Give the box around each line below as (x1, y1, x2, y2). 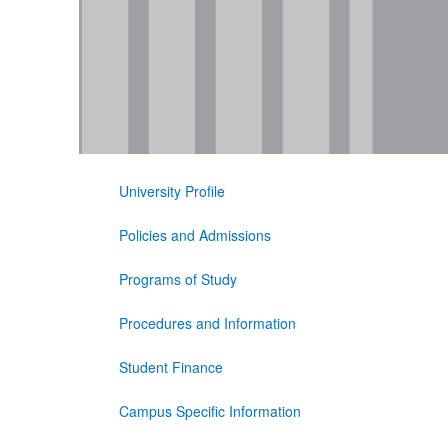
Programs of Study (118, 269, 237, 290)
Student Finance (118, 357, 223, 378)
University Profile (118, 181, 225, 202)
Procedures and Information (118, 313, 296, 334)
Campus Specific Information (118, 401, 301, 422)
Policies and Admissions (118, 225, 271, 246)
